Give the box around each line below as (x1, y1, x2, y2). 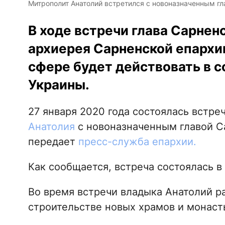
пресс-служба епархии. (78, 136, 196, 148)
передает (28, 136, 78, 148)
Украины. (28, 77, 89, 93)
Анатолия (28, 121, 78, 133)
